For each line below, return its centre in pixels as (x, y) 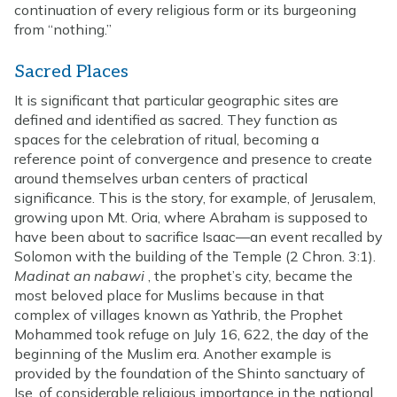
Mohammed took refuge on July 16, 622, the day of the (191, 334)
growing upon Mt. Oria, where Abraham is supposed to (191, 217)
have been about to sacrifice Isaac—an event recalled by (198, 236)
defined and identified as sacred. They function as (176, 119)
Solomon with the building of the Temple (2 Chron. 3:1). (195, 256)
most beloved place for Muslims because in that (169, 295)
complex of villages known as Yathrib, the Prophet (179, 314)
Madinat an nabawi (79, 275)
